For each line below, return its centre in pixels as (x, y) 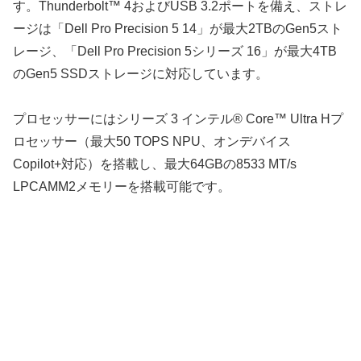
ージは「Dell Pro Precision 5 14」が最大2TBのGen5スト (178, 28)
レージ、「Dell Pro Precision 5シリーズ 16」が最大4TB (175, 51)
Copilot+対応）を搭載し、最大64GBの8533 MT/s (155, 164)
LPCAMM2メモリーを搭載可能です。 (122, 187)
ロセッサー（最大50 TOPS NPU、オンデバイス (152, 142)
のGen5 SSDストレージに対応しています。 (141, 73)
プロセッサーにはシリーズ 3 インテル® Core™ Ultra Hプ (178, 119)
